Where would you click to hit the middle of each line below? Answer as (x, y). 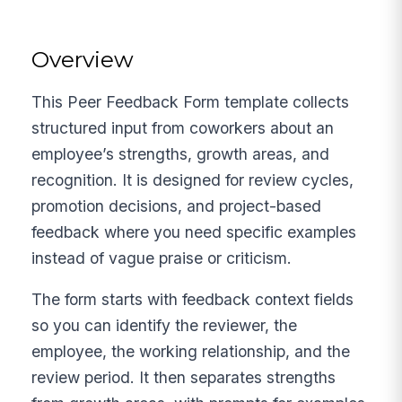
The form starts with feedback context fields (193, 300)
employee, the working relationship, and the (191, 352)
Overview (83, 59)
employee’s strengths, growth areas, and (181, 153)
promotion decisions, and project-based (177, 205)
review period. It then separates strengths (184, 378)
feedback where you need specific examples (194, 232)
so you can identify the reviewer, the (165, 326)
